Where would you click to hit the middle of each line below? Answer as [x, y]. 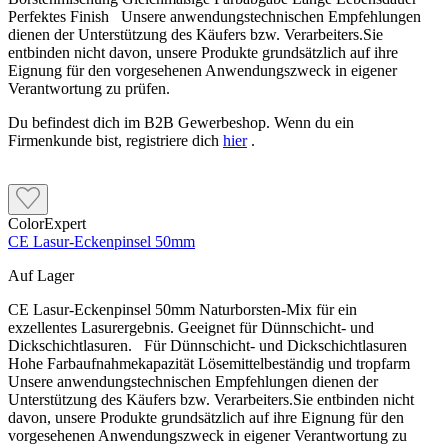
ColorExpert [47, 224]
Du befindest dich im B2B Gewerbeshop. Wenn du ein [181, 123]
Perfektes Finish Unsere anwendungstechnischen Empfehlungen [214, 17]
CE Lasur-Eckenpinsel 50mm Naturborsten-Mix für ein [182, 310]
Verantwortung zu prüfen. [89, 89]
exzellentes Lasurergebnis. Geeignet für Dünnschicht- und [191, 328]
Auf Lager [41, 276]
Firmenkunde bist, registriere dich [115, 141]
